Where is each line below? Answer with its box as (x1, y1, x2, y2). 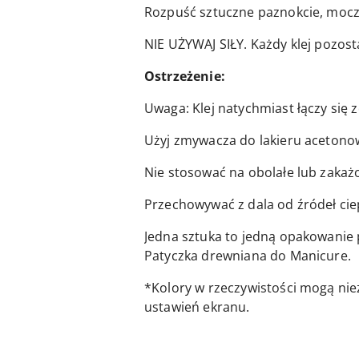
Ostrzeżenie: (144, 67, 225, 86)
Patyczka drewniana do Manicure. (144, 247, 351, 265)
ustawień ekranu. (144, 298, 250, 317)
